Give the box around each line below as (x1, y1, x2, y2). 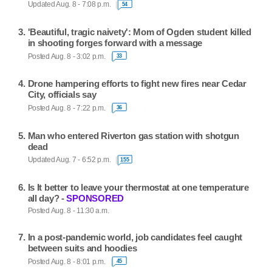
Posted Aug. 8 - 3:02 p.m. (27, 52, 106, 60)
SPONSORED (66, 192, 124, 203)
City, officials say (27, 89, 97, 100)
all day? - (27, 192, 67, 203)
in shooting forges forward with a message (27, 38, 203, 49)
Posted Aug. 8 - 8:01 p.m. (27, 257, 106, 265)
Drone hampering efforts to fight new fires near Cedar (27, 78, 246, 89)
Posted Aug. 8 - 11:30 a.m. (27, 206, 109, 214)
